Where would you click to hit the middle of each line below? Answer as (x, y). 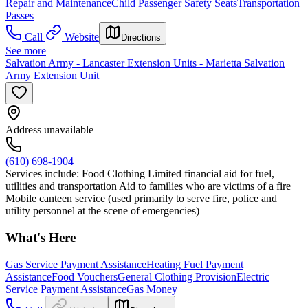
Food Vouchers (85, 276)
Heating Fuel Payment (195, 264)
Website (82, 37)
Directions (141, 38)
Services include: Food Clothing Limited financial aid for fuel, (140, 174)
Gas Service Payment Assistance (76, 264)
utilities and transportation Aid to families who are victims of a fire (148, 186)
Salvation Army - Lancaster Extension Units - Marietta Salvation (145, 63)
